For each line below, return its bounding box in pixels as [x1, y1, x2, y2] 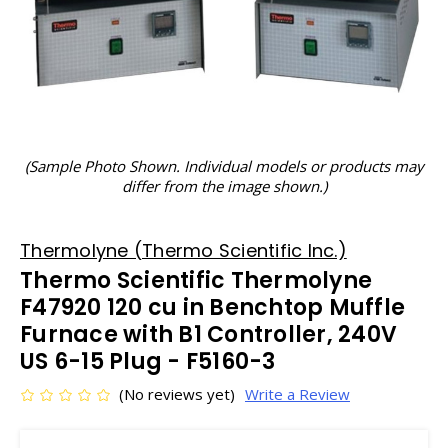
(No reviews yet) [119, 384, 235, 404]
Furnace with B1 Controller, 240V [20, 319, 397, 350]
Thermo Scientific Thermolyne [20, 265, 372, 296]
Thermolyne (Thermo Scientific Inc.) [20, 238, 347, 263]
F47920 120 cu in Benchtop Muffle [20, 292, 405, 323]
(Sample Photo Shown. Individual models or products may [24, 156, 424, 176]
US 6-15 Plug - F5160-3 [20, 346, 276, 377]
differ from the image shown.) [121, 176, 327, 196]
